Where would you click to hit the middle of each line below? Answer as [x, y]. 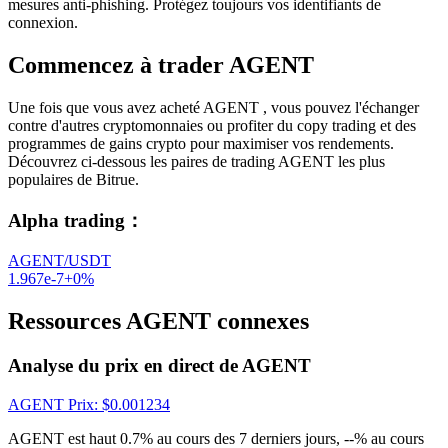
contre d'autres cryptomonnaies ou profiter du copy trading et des [212, 125]
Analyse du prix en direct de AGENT [159, 366]
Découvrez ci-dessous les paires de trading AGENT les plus [196, 161]
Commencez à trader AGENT [161, 65]
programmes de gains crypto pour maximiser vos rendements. [201, 143]
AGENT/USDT [59, 261]
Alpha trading [66, 220]
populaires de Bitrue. [73, 179]
